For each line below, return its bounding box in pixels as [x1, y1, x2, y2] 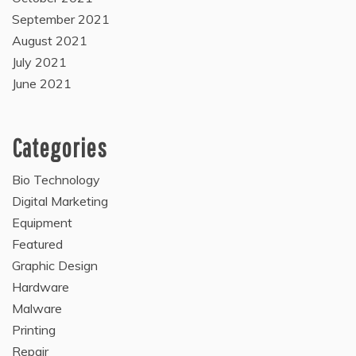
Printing [12, 321, 56, 338]
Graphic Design [12, 257, 98, 273]
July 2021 [12, 53, 67, 70]
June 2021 [12, 75, 72, 91]
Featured [12, 235, 63, 252]
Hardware [12, 278, 69, 295]
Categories [12, 132, 107, 162]
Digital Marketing [12, 192, 108, 209]
